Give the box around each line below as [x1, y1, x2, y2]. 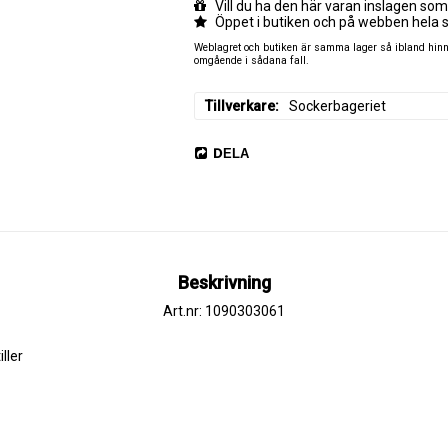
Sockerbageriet [288, 97, 386, 114]
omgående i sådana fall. [193, 53, 309, 67]
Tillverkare [204, 97, 275, 114]
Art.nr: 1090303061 [163, 302, 285, 319]
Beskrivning [177, 271, 271, 293]
